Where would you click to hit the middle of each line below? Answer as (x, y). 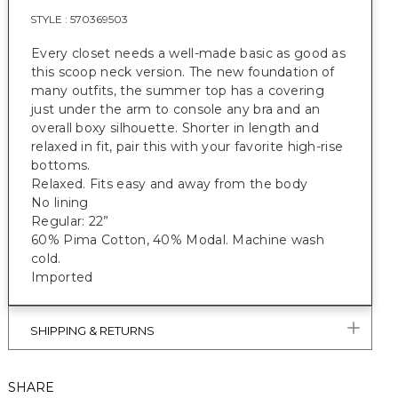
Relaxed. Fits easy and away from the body (170, 184)
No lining (60, 203)
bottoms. (63, 165)
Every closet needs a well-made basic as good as (189, 53)
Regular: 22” (70, 221)
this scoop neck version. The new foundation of (183, 72)
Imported (62, 277)
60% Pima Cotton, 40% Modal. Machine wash (178, 240)
